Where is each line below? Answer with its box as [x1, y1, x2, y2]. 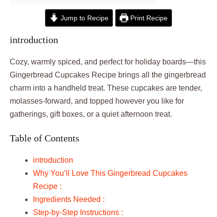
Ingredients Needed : [33, 195, 105, 203]
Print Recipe [128, 14, 168, 22]
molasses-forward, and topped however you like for [10, 97, 184, 105]
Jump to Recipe [58, 14, 108, 22]
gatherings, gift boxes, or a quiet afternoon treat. [10, 110, 172, 118]
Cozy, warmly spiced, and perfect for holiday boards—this [10, 58, 206, 66]
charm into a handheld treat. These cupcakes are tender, [10, 84, 202, 92]
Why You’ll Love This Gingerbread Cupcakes [33, 169, 187, 177]
